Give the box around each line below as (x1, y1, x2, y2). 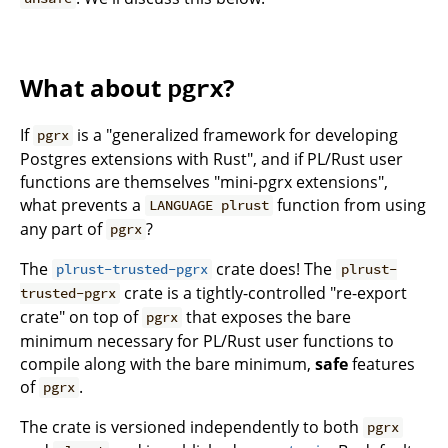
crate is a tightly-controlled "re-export (120, 281, 408, 304)
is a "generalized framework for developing (73, 123, 399, 146)
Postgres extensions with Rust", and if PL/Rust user (20, 147, 403, 170)
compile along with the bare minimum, (20, 352, 315, 375)
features (348, 352, 415, 375)
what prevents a (20, 193, 145, 216)
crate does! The (212, 257, 337, 280)
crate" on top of (20, 305, 142, 328)
